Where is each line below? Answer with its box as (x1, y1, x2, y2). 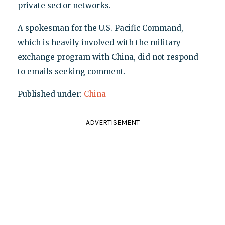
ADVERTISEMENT (85, 118, 140, 127)
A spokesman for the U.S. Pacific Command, (17, 23, 183, 33)
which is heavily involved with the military (17, 37, 181, 47)
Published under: (17, 89, 84, 99)
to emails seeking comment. (17, 66, 126, 76)
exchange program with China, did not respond (17, 52, 198, 62)
